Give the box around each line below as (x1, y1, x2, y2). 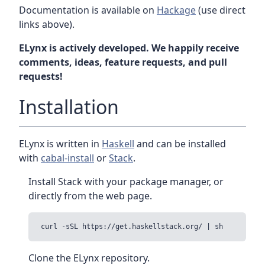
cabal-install (41, 151, 94, 165)
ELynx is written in (19, 137, 102, 151)
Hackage (157, 3, 196, 17)
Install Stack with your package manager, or (28, 175, 224, 189)
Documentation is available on (19, 3, 157, 17)
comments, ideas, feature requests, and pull (19, 55, 227, 69)
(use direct (196, 3, 245, 17)
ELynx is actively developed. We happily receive (19, 41, 239, 54)
